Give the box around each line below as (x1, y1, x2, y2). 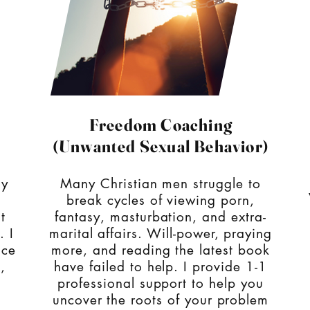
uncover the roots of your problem (52, 291, 269, 309)
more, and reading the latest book (51, 241, 270, 259)
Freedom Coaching (89, 115, 233, 135)
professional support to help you (57, 275, 264, 292)
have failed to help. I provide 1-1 (54, 258, 267, 275)
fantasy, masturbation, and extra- (55, 208, 266, 226)
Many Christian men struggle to (60, 175, 261, 192)
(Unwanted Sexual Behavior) (52, 136, 270, 156)
